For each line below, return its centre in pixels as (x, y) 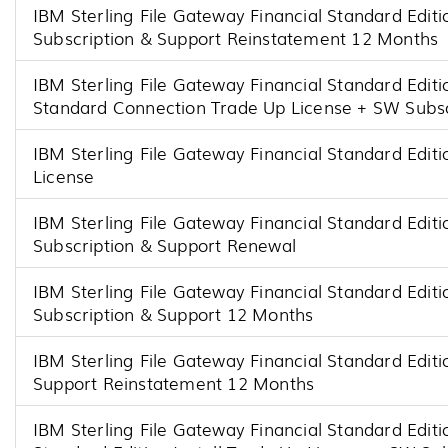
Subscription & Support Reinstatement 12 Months (236, 38)
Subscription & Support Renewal (164, 245)
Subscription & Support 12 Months (173, 314)
